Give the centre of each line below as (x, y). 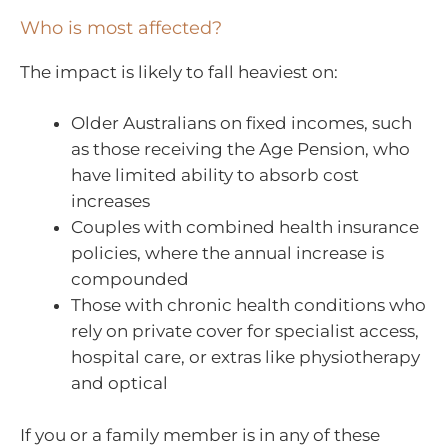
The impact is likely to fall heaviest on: (179, 71)
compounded (130, 279)
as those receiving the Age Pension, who (240, 149)
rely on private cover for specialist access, (245, 331)
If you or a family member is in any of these (200, 434)
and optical (119, 383)
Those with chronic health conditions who (248, 305)
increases (110, 201)
